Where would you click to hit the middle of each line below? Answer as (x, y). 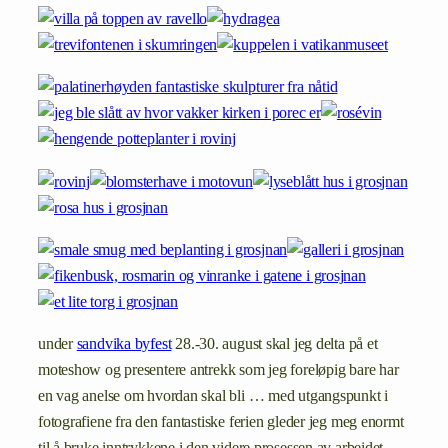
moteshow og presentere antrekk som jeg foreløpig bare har (218, 370)
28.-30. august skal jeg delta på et (274, 344)
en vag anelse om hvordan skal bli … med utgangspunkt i (213, 396)
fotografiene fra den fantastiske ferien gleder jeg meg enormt (221, 422)
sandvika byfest (124, 344)
